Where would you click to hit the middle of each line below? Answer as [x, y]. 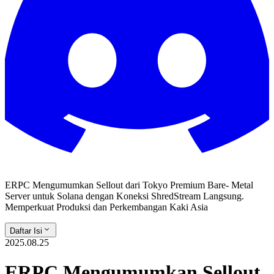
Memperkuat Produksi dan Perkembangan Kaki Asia [106, 207]
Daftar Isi [26, 231]
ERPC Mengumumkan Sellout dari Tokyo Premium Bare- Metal [129, 185]
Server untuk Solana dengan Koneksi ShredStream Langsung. [124, 196]
